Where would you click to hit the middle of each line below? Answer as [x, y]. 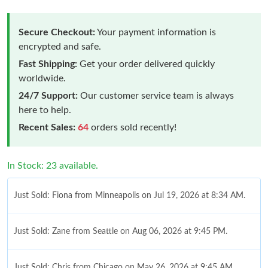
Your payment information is [156, 32]
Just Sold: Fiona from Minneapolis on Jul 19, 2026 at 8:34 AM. [130, 195]
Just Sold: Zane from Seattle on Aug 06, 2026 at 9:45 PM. [121, 231]
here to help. [45, 110]
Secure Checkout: [57, 32]
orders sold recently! [133, 127]
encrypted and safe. [60, 46]
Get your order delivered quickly [146, 64]
